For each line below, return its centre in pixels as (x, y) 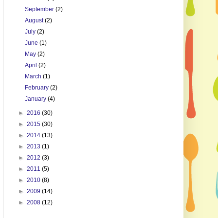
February (37, 88)
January (36, 99)
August (35, 21)
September (40, 9)
